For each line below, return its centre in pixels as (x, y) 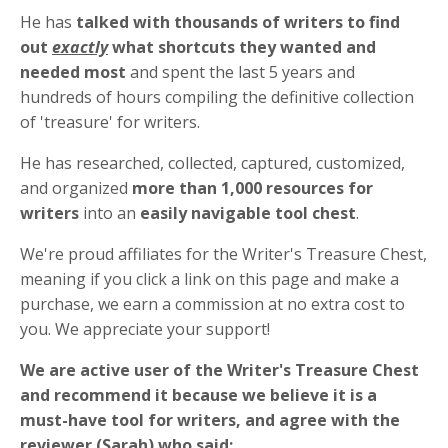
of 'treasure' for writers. (110, 122)
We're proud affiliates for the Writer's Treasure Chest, (223, 254)
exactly (80, 47)
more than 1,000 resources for (252, 188)
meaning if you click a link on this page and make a (209, 279)
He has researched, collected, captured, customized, (212, 163)
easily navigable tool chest (248, 213)
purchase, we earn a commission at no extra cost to (212, 304)
